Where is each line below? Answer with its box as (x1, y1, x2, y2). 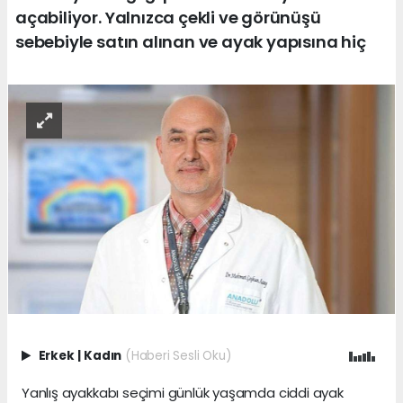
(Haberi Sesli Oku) (124, 346, 231, 364)
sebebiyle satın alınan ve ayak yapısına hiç (15, 30, 366, 53)
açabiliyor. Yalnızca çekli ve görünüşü (15, 5, 321, 29)
